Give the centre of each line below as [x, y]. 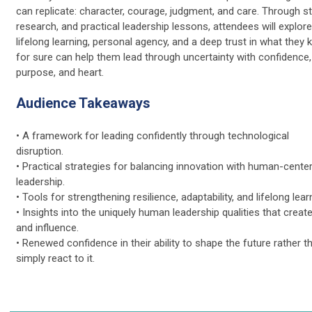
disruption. [40, 151]
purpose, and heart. [60, 72]
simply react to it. [55, 258]
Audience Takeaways [83, 103]
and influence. [47, 227]
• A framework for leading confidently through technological [153, 135]
